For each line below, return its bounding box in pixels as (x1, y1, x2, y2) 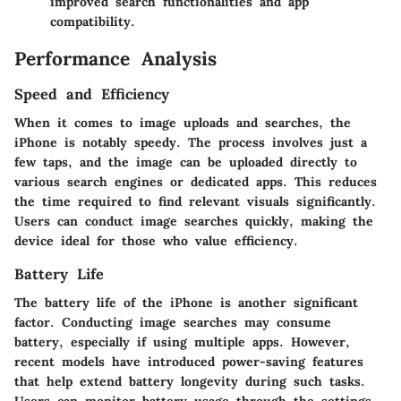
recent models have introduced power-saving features (14, 354, 363, 371)
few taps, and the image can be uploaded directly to (14, 154, 357, 171)
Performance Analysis (14, 47, 217, 72)
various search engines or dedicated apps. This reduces (14, 174, 377, 191)
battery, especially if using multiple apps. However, (14, 334, 350, 351)
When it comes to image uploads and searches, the (14, 115, 351, 132)
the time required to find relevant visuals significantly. (14, 193, 376, 210)
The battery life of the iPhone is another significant (14, 294, 358, 311)
